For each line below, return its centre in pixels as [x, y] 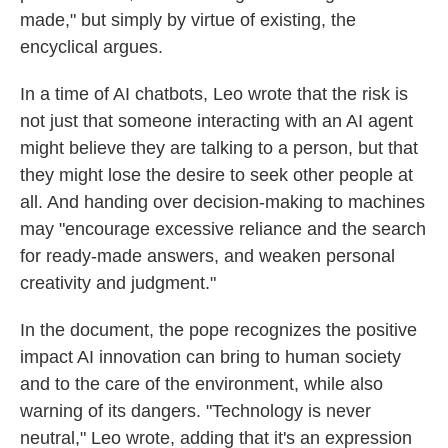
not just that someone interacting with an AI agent [216, 121]
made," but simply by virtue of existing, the [188, 20]
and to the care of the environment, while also [201, 384]
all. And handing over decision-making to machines [222, 202]
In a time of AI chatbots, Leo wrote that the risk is [214, 94]
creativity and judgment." [118, 283]
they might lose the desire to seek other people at [216, 175]
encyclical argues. [91, 47]
